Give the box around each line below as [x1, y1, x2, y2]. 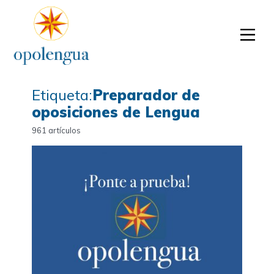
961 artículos [32, 125, 81, 136]
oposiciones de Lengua [32, 103, 200, 122]
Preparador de [92, 86, 200, 105]
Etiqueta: [32, 86, 92, 105]
